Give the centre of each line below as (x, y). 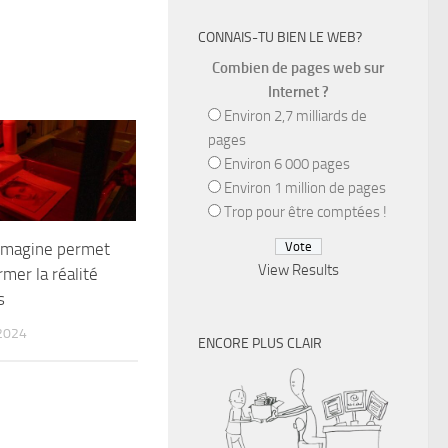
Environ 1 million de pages (305, 188)
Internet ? (298, 92)
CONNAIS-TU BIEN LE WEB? (280, 37)
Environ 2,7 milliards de (295, 116)
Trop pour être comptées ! (305, 212)
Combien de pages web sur (298, 68)
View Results (298, 270)
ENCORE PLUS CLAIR (260, 343)
